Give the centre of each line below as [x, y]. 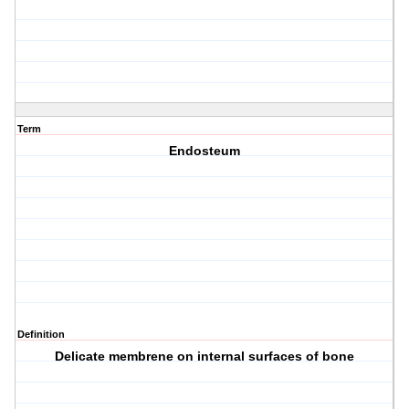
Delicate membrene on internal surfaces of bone [205, 357]
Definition [41, 335]
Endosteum [205, 151]
